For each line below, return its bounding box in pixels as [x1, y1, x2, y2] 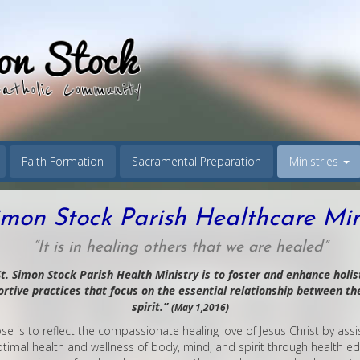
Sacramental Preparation [132, 153, 261, 170]
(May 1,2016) [170, 301, 229, 314]
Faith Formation [22, 153, 104, 170]
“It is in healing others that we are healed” [32, 239, 328, 256]
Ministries [289, 153, 342, 170]
